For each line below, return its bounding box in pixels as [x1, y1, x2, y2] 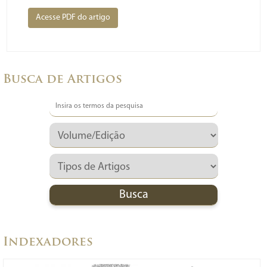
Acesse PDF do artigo [35, 13, 110, 22]
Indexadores [3, 236, 93, 249]
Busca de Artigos [3, 73, 122, 86]
